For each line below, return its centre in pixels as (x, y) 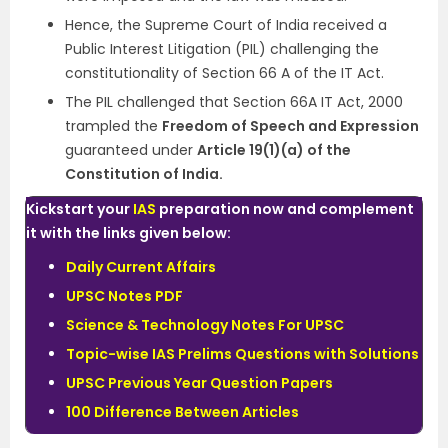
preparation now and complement (285, 209)
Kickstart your (79, 209)
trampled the (113, 126)
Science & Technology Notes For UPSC (205, 325)
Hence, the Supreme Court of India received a (226, 25)
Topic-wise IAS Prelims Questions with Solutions (242, 354)
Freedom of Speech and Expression (290, 126)
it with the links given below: (130, 233)
